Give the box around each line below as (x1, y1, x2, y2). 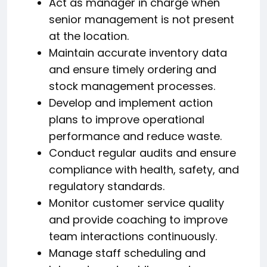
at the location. (49, 29, 129, 44)
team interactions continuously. (49, 229, 217, 244)
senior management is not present (49, 12, 234, 27)
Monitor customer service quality (49, 195, 224, 210)
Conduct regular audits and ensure (49, 145, 236, 160)
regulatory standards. (49, 179, 164, 194)
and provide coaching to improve (49, 212, 228, 227)
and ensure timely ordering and (49, 62, 216, 77)
